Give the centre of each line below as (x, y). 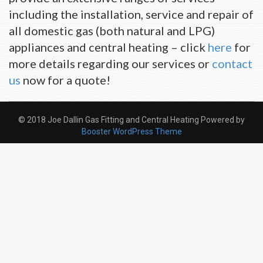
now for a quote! (65, 80)
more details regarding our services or (110, 63)
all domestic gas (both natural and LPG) (112, 31)
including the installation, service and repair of (131, 14)
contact (232, 63)
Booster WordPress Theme (131, 131)
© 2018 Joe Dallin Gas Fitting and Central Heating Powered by (131, 120)
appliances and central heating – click (108, 47)
